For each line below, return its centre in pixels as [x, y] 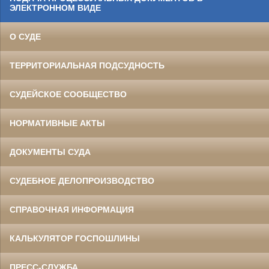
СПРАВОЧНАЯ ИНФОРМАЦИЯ [72, 210]
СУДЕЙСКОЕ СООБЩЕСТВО [68, 95]
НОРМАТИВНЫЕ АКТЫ [57, 123]
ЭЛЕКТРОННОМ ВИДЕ [55, 8]
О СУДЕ [25, 37]
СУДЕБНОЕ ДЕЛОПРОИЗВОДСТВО [82, 181]
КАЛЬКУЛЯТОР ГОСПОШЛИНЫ [75, 239]
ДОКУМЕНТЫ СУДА [50, 152]
